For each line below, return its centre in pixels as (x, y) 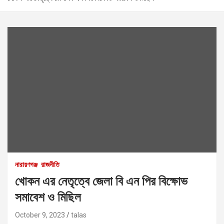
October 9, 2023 (40, 215)
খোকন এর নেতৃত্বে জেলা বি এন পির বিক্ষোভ (101, 181)
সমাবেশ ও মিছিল (48, 197)
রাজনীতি (50, 164)
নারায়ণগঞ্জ (26, 164)
